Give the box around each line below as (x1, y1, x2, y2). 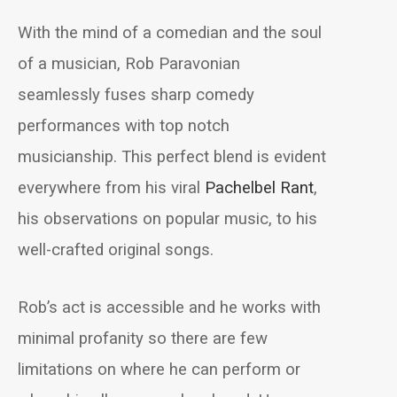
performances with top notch (18, 116, 230, 136)
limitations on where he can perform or (18, 360, 300, 380)
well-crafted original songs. (18, 240, 214, 260)
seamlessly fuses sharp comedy (18, 85, 254, 105)
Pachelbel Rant (205, 178, 314, 198)
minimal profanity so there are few (18, 329, 268, 349)
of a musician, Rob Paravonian (18, 54, 240, 74)
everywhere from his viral (18, 178, 205, 198)
